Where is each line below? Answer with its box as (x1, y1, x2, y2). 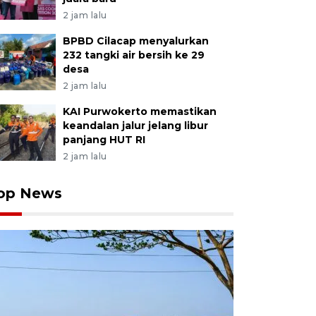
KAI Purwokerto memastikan (62, 105, 217, 118)
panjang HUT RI (62, 133, 145, 146)
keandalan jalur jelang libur (62, 119, 208, 132)
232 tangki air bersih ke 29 (62, 49, 205, 61)
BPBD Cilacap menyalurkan (62, 35, 209, 47)
